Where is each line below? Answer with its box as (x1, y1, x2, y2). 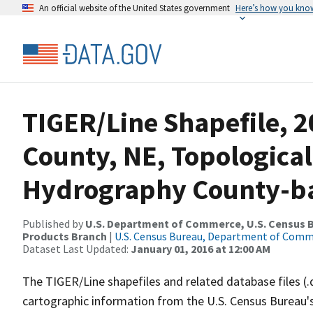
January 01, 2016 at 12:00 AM (131, 242, 270, 256)
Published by (22, 217, 85, 231)
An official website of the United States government (39, 2, 230, 13)
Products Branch (22, 229, 107, 243)
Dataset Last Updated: (22, 242, 131, 256)
